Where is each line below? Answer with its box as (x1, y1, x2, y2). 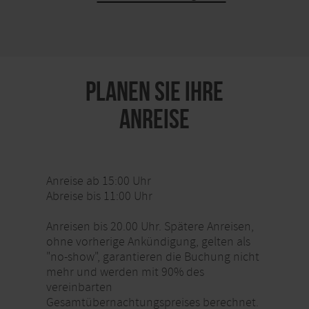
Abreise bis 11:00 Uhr (46, 188, 152, 204)
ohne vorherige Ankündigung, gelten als (46, 233, 250, 250)
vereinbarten (46, 279, 112, 295)
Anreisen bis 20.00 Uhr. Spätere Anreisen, (46, 218, 254, 235)
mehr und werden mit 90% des (46, 263, 204, 280)
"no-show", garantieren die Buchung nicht (46, 248, 259, 265)
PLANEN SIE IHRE (86, 75, 223, 106)
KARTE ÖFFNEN (145, 1, 225, 18)
